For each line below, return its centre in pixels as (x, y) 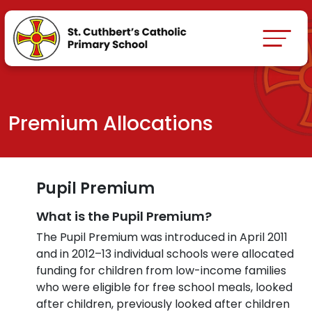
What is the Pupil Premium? (124, 216)
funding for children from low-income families (161, 271)
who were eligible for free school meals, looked (164, 287)
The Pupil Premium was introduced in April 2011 (162, 237)
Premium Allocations (111, 123)
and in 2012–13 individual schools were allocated (165, 254)
